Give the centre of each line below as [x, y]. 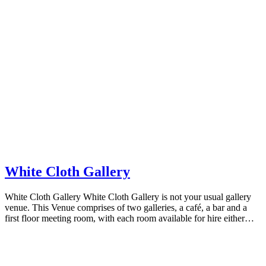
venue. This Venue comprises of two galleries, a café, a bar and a [126, 207]
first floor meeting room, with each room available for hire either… [129, 218]
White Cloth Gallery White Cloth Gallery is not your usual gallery [128, 197]
